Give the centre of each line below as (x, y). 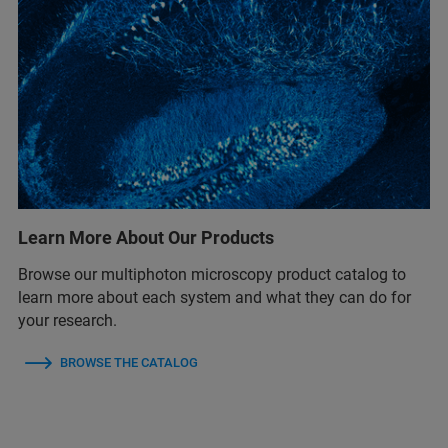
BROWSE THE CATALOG (129, 362)
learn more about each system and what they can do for (214, 297)
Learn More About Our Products (146, 237)
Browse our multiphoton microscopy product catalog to (212, 274)
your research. (67, 320)
